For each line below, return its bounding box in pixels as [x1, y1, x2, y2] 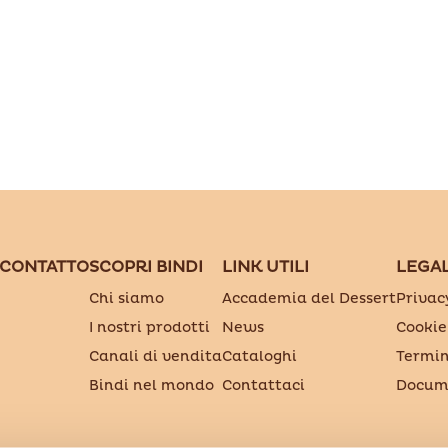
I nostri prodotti [88, 318, 210, 336]
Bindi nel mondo [88, 376, 214, 394]
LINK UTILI [221, 256, 309, 277]
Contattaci [221, 376, 305, 394]
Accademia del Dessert [221, 289, 396, 307]
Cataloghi [221, 347, 297, 365]
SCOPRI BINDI [88, 256, 203, 277]
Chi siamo [88, 289, 164, 307]
